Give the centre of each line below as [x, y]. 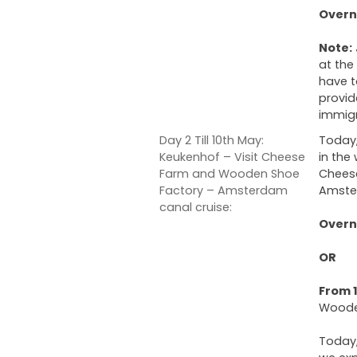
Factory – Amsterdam [224, 190]
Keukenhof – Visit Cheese [232, 157]
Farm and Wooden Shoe [229, 173]
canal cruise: [196, 207]
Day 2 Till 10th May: [212, 140]
